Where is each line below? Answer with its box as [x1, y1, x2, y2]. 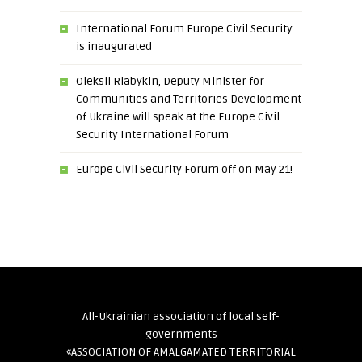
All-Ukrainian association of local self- [82, 309, 280, 323]
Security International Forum [76, 128, 229, 141]
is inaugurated [76, 40, 152, 53]
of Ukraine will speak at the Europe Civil [76, 110, 280, 124]
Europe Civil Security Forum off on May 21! [76, 162, 293, 176]
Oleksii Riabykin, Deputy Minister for [76, 74, 264, 88]
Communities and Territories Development [76, 92, 301, 106]
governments [145, 327, 217, 341]
